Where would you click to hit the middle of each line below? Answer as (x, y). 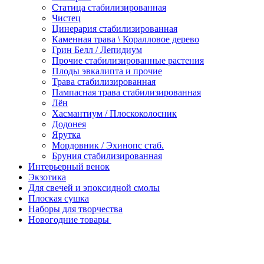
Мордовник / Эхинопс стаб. (108, 145)
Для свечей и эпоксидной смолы (94, 187)
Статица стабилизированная (109, 7)
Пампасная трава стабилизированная (126, 92)
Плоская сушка (59, 198)
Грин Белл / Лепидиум (97, 49)
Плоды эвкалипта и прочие (107, 71)
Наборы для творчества (75, 209)
